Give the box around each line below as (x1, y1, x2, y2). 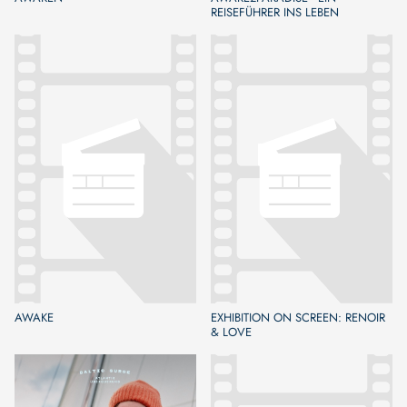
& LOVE (211, 323, 252, 341)
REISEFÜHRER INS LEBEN (211, 3, 339, 21)
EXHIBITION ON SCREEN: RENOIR (211, 308, 385, 326)
